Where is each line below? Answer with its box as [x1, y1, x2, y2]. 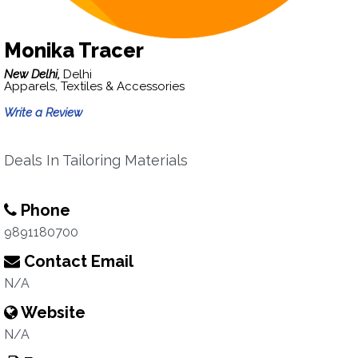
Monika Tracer [4, 38, 144, 62]
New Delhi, [4, 67, 63, 82]
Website [18, 303, 86, 322]
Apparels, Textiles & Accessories [4, 79, 185, 93]
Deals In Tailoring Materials [4, 152, 188, 169]
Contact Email [20, 252, 133, 271]
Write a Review [4, 105, 82, 120]
